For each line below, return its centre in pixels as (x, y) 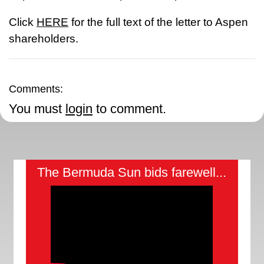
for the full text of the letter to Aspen (158, 22)
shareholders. (44, 39)
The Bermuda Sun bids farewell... (132, 173)
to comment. (129, 109)
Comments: (36, 89)
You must (37, 109)
